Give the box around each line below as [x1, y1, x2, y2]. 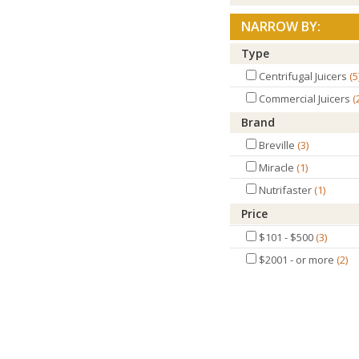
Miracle [256, 160, 296, 175]
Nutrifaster [256, 183, 314, 197]
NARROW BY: [241, 18, 321, 35]
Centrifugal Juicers [256, 69, 349, 83]
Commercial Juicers [256, 91, 353, 106]
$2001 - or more [256, 252, 337, 267]
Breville [256, 138, 297, 152]
